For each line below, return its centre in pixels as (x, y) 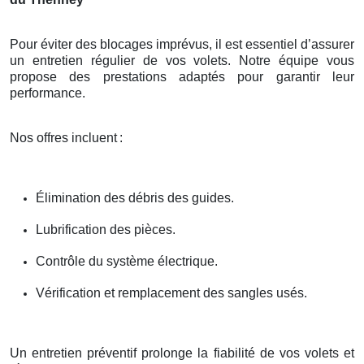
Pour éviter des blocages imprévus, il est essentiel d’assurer (182, 44)
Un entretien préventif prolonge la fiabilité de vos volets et (182, 353)
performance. (48, 93)
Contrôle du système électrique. (127, 261)
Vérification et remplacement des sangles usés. (171, 292)
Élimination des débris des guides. (135, 197)
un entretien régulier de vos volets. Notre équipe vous (182, 60)
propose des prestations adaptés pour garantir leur (182, 76)
